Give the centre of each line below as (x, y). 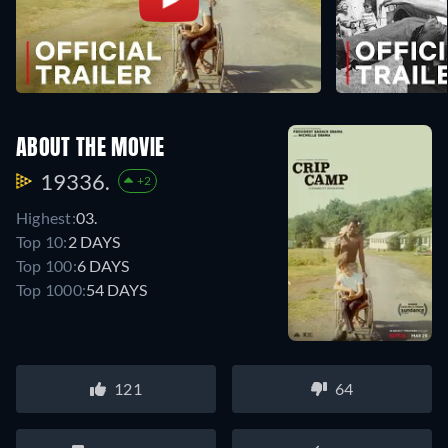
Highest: (46, 217)
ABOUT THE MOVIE (90, 148)
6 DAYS (102, 265)
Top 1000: (51, 289)
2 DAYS (93, 241)
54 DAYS (117, 289)
